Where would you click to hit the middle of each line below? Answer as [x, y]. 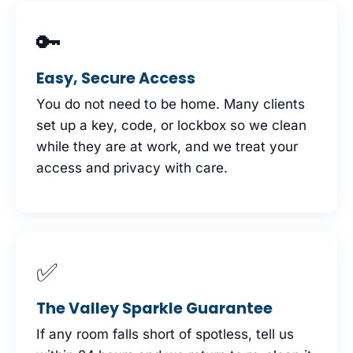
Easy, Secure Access [116, 79]
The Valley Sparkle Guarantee [154, 309]
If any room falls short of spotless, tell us [165, 334]
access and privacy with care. [132, 168]
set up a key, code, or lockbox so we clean [171, 126]
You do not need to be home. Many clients [171, 104]
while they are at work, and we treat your [167, 147]
